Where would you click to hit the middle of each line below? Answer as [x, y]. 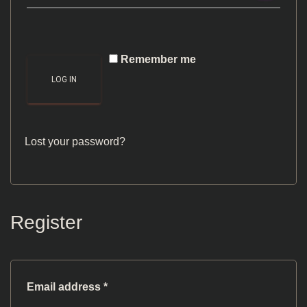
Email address [65, 287]
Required [131, 286]
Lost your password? [75, 142]
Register [46, 222]
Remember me [158, 59]
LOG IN [64, 79]
